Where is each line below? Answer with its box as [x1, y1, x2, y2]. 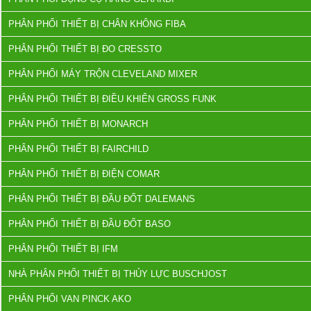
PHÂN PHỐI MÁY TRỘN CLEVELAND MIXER [8, 69, 197, 79]
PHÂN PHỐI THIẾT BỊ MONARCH [8, 119, 148, 129]
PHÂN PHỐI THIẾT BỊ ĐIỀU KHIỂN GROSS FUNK [8, 94, 217, 104]
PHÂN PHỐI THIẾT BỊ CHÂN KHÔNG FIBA [8, 19, 186, 29]
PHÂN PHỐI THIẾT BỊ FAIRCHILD [8, 144, 149, 154]
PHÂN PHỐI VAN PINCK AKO [8, 294, 131, 304]
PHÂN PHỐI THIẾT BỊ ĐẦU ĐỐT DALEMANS [8, 194, 195, 204]
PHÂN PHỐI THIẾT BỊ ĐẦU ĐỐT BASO [8, 219, 171, 229]
